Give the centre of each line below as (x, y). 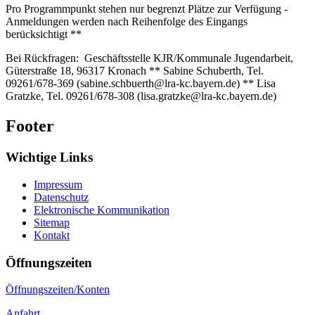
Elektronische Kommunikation (102, 210)
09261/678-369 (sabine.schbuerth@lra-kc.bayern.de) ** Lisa (141, 84)
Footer (30, 126)
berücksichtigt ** (44, 34)
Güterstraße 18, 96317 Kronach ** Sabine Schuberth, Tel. (135, 71)
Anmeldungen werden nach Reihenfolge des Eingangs (127, 22)
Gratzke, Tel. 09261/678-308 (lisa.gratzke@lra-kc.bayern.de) (142, 96)
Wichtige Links (49, 157)
